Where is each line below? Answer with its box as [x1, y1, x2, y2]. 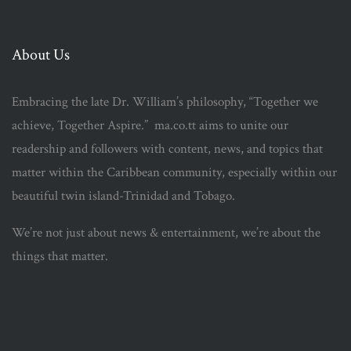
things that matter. [12, 248, 108, 266]
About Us [12, 45, 70, 66]
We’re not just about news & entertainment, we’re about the [12, 224, 320, 242]
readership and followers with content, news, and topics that [12, 140, 323, 158]
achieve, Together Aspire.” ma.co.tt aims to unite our [12, 117, 288, 135]
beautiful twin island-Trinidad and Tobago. [12, 187, 235, 205]
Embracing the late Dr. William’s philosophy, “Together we [12, 93, 318, 111]
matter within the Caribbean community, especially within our [12, 164, 337, 182]
